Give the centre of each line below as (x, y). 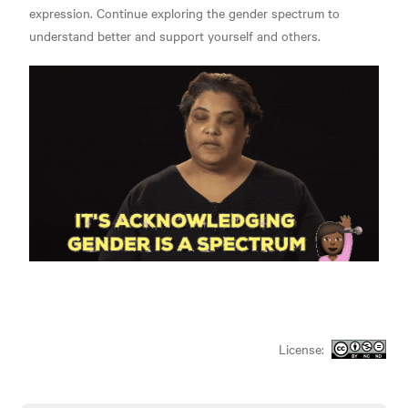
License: (301, 349)
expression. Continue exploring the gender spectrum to (184, 12)
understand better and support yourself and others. (175, 35)
